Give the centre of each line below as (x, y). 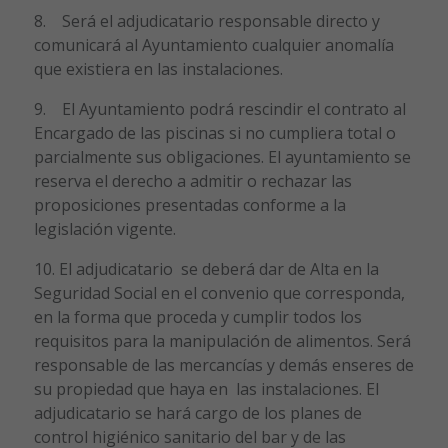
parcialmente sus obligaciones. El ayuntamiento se (222, 156)
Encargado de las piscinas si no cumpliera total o (214, 132)
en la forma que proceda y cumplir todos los (197, 316)
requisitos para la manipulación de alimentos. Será (222, 340)
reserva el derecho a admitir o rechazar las (192, 180)
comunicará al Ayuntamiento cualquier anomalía (213, 44)
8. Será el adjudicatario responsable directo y (206, 20)
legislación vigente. (104, 228)
